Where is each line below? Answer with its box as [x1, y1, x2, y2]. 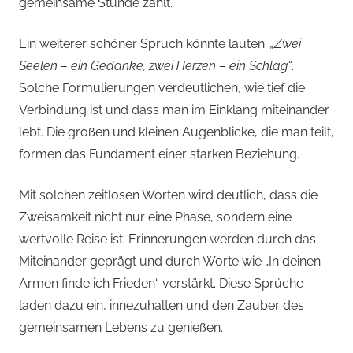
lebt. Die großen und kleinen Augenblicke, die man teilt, [19, 124, 334, 140]
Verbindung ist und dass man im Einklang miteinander [19, 102, 329, 118]
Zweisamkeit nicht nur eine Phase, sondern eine [19, 210, 292, 225]
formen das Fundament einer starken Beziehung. [19, 147, 299, 162]
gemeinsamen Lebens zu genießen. [19, 320, 223, 336]
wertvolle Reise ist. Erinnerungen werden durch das [19, 232, 316, 247]
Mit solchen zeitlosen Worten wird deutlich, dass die [19, 188, 318, 203]
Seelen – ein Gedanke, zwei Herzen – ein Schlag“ [19, 58, 292, 74]
